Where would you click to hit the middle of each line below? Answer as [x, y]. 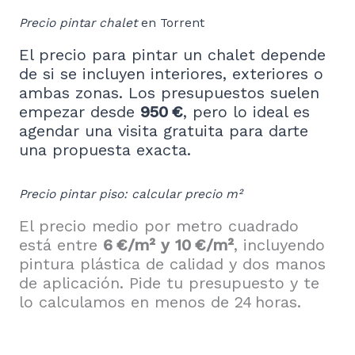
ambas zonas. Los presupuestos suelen [169, 93]
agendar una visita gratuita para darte [164, 131]
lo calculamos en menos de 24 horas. [160, 302]
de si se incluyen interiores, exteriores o [171, 74]
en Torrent [171, 23]
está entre [61, 245]
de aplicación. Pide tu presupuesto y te [169, 283]
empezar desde [80, 112]
